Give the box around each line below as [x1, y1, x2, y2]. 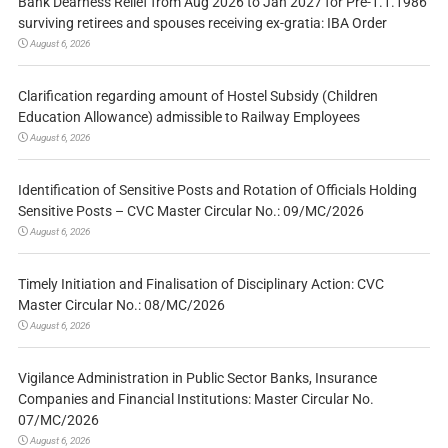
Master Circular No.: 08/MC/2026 [17, 296, 225, 313]
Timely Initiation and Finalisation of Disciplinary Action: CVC [17, 275, 384, 292]
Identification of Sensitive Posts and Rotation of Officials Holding [17, 181, 417, 198]
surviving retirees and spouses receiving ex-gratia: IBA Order [17, 14, 387, 31]
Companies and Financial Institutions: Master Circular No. [17, 390, 374, 407]
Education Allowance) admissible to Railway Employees [17, 108, 360, 125]
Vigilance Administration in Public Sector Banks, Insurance [17, 369, 377, 386]
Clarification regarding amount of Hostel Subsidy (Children [17, 87, 378, 104]
